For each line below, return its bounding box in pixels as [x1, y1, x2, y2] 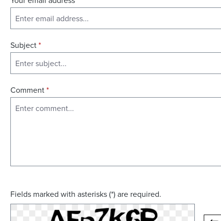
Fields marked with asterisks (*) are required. [10, 188, 161, 200]
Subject [10, 39, 38, 51]
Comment [10, 84, 46, 96]
